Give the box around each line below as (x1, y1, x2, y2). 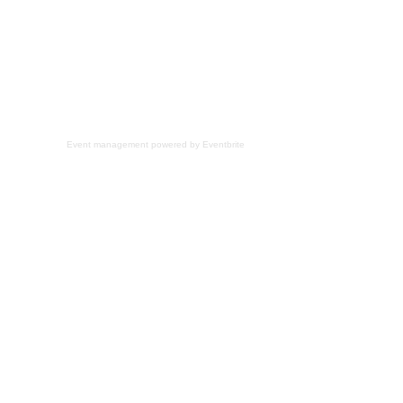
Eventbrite (201, 139, 245, 149)
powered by (150, 139, 200, 149)
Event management (66, 139, 148, 149)
